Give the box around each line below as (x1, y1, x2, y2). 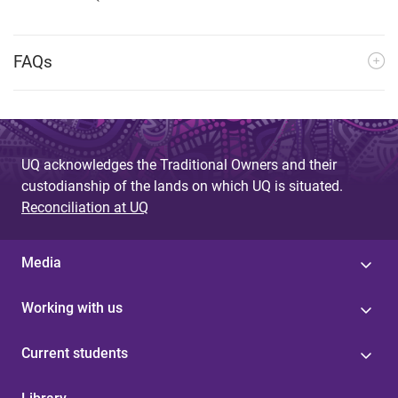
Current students (21, 344, 128, 362)
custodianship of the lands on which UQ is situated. (21, 177, 343, 195)
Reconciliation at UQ (21, 198, 148, 216)
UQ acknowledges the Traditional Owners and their (21, 155, 337, 173)
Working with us (21, 298, 123, 316)
